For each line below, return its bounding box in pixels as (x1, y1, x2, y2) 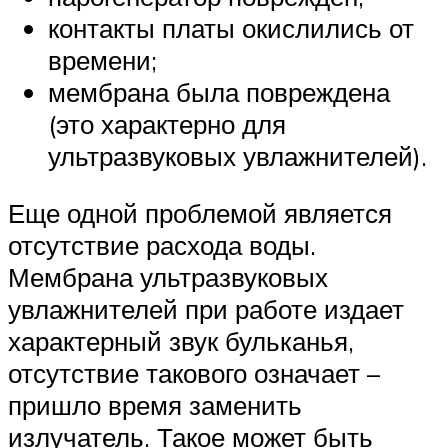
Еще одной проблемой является (8, 197, 392, 230)
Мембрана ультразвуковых (8, 261, 328, 294)
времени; (48, 43, 157, 76)
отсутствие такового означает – (8, 357, 380, 390)
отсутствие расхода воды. (8, 229, 316, 262)
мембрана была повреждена (48, 75, 390, 108)
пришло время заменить (8, 389, 302, 422)
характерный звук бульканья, (8, 325, 354, 358)
